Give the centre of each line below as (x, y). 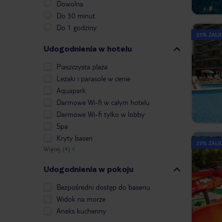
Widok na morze (81, 199)
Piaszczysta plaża (82, 67)
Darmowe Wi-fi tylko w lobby (101, 114)
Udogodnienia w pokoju (88, 169)
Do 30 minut (76, 16)
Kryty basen (75, 138)
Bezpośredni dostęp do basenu (103, 187)
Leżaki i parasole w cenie (93, 79)
